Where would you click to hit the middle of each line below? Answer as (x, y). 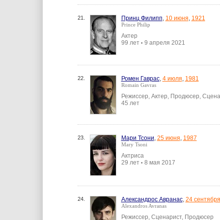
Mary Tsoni (134, 144)
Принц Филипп (142, 18)
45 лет (130, 103)
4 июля (172, 79)
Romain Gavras (138, 85)
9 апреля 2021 (164, 43)
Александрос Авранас (152, 199)
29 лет (131, 163)
